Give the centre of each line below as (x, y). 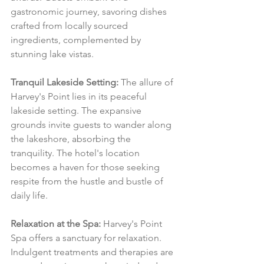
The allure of (147, 82)
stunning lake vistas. (52, 54)
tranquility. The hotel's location (76, 153)
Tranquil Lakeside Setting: (65, 82)
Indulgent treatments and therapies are (93, 252)
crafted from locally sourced (70, 26)
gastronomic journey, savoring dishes (90, 12)
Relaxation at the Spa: (56, 224)
